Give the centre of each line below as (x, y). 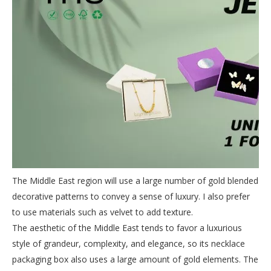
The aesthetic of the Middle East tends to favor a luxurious (127, 228)
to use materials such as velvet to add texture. (103, 212)
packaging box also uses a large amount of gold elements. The (135, 259)
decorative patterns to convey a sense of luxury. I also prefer (131, 196)
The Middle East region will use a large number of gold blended (135, 181)
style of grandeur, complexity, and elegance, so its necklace (129, 243)
